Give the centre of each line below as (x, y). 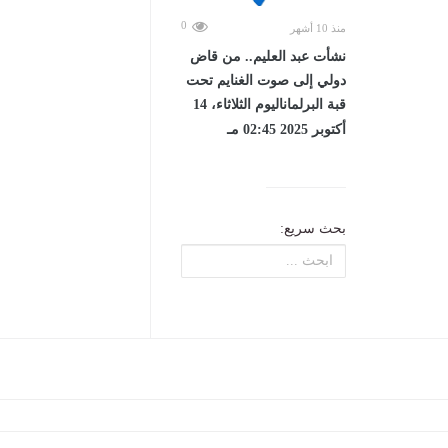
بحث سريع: (313, 228)
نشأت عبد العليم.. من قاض (268, 56)
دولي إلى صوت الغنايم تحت (266, 80)
